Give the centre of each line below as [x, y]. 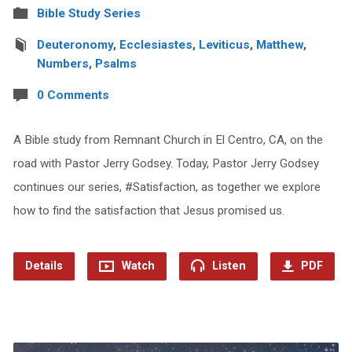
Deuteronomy [75, 44]
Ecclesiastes [156, 44]
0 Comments [73, 95]
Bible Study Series [88, 13]
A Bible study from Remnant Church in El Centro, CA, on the [168, 139]
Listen [227, 266]
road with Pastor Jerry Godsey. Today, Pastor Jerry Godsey [166, 163]
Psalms [115, 63]
